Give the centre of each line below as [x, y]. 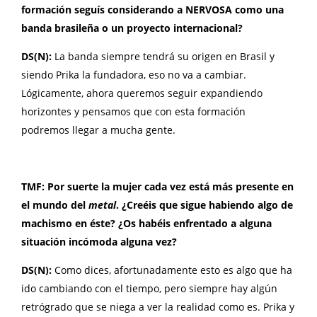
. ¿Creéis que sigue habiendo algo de [204, 205]
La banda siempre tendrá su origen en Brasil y [165, 57]
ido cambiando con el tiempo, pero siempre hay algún [149, 289]
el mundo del [55, 205]
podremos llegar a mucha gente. [98, 130]
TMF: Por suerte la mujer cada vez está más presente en [157, 187]
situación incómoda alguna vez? [99, 242]
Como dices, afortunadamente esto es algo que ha [173, 270]
